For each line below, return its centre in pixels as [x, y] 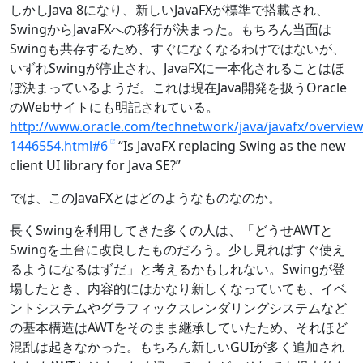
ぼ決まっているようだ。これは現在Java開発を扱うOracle [178, 87]
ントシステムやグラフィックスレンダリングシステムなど [178, 307]
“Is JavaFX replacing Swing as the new [231, 145]
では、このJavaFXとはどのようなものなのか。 [145, 197]
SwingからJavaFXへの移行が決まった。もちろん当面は [171, 29]
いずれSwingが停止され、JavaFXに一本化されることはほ [177, 68]
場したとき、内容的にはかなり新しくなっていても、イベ [178, 288]
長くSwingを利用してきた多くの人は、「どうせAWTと [171, 230]
